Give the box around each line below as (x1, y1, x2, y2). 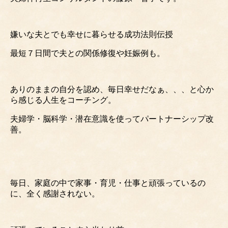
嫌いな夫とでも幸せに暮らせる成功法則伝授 (10, 30, 173, 39)
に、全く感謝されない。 (10, 189, 100, 198)
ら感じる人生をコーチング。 (10, 95, 116, 104)
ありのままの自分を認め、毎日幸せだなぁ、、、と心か (10, 84, 214, 94)
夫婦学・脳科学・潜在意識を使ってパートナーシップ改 (10, 114, 214, 123)
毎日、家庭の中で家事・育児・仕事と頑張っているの (10, 178, 206, 187)
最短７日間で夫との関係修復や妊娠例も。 (10, 48, 165, 58)
